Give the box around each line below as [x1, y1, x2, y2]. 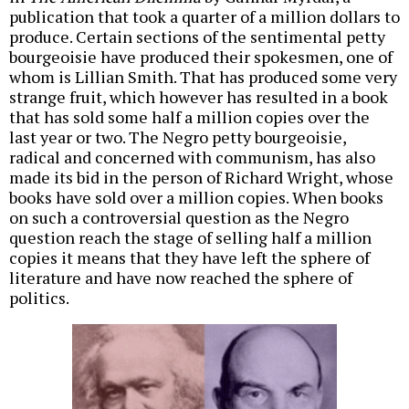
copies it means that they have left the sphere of [9, 246, 370, 269]
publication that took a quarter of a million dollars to [9, 5, 400, 28]
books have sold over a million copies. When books [9, 186, 383, 209]
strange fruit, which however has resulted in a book [9, 86, 388, 109]
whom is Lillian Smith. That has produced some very [9, 66, 397, 89]
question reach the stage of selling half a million [9, 226, 372, 249]
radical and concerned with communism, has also [9, 146, 375, 169]
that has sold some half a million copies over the [9, 106, 370, 129]
